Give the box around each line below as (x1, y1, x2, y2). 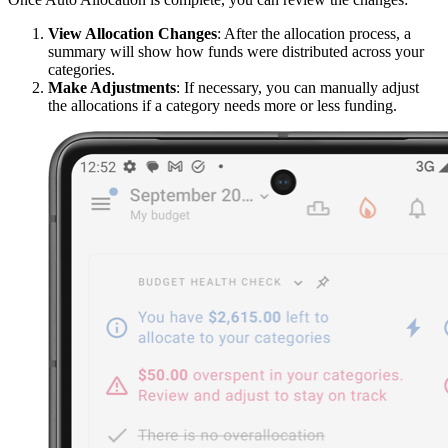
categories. (48, 60, 115, 78)
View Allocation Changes (48, 24, 217, 42)
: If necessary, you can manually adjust (176, 78, 419, 96)
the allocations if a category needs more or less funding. (48, 96, 397, 114)
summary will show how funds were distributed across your (48, 42, 424, 60)
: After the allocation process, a (217, 24, 411, 42)
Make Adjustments (48, 78, 176, 96)
